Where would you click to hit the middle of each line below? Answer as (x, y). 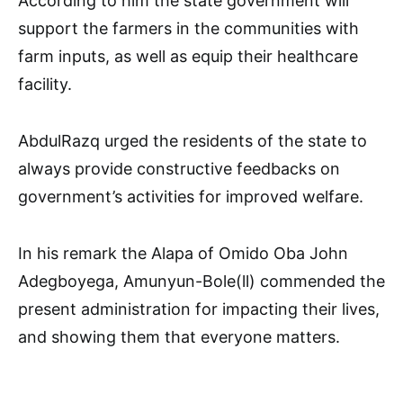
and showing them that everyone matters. (179, 337)
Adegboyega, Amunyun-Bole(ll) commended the (201, 282)
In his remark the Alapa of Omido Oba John (183, 254)
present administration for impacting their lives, (199, 309)
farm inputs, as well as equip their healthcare (188, 57)
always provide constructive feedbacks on (179, 169)
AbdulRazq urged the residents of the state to (193, 141)
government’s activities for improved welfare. (191, 197)
